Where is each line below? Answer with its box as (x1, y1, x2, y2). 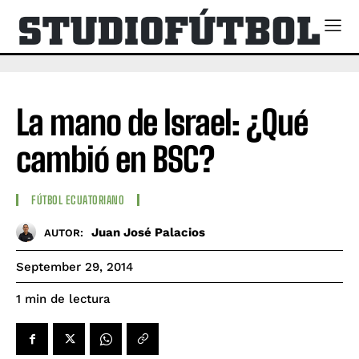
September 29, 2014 (16, 260, 133, 275)
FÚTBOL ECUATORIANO (31, 193, 124, 208)
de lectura (50, 292, 111, 307)
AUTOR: (44, 226, 83, 239)
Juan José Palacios (91, 224, 205, 240)
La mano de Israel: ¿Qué (16, 102, 308, 143)
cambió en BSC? (16, 139, 214, 179)
